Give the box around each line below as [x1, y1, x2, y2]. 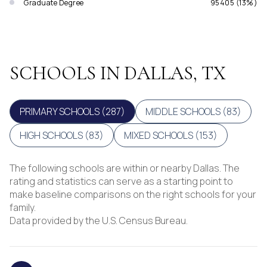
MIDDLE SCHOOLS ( [145, 104, 226, 118]
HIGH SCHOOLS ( [20, 128, 89, 142]
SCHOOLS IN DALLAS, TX [10, 61, 226, 85]
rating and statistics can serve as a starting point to [10, 174, 233, 188]
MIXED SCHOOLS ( [124, 128, 199, 142]
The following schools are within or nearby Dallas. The [10, 161, 240, 175]
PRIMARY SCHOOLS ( [20, 104, 105, 118]
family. [10, 200, 36, 214]
